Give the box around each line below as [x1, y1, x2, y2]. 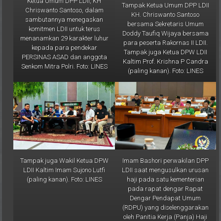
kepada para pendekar [31, 34, 97, 41]
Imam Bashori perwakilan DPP [122, 146, 209, 154]
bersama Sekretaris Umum [127, 9, 204, 17]
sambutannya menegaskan [25, 5, 104, 13]
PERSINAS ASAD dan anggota [21, 43, 107, 51]
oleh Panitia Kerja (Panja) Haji [123, 202, 208, 210]
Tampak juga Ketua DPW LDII [123, 37, 207, 45]
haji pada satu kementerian [126, 165, 204, 173]
